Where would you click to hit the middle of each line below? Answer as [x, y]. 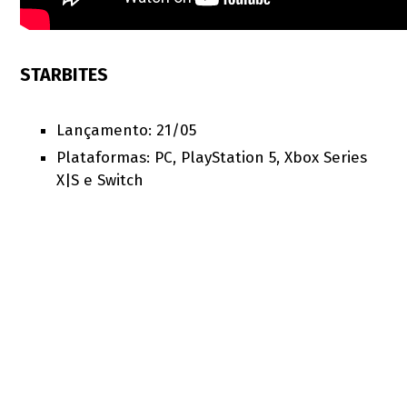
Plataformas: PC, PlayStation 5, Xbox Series [212, 158]
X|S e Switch [100, 181]
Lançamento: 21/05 [127, 131]
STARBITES [65, 74]
